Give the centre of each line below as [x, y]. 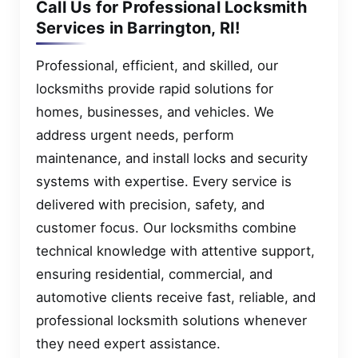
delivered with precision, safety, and [150, 205]
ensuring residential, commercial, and [154, 274]
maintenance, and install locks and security [172, 159]
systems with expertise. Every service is [164, 182]
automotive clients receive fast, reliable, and [176, 298]
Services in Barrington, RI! [138, 28]
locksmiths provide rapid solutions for [155, 89]
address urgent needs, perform [135, 135]
